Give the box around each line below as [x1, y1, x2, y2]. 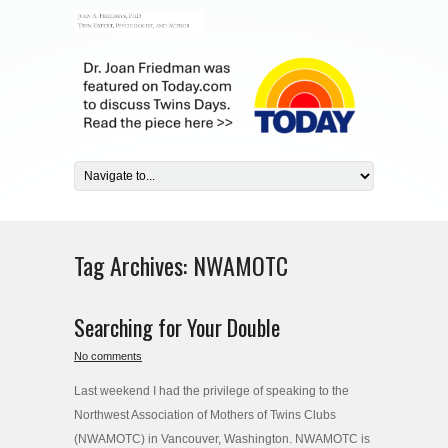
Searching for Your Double [74, 311, 280, 343]
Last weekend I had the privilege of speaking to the [74, 384, 349, 399]
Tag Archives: [74, 247, 193, 283]
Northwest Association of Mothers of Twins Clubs [74, 408, 336, 423]
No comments [74, 350, 142, 363]
